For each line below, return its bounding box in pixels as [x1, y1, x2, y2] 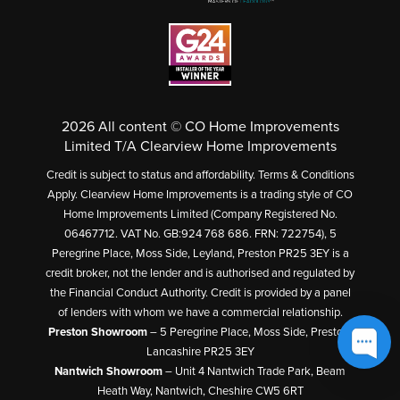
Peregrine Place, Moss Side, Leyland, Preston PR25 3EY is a [51, 246, 349, 261]
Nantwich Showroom [54, 364, 162, 379]
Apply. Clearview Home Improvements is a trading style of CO [47, 187, 353, 202]
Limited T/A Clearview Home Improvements [63, 137, 337, 155]
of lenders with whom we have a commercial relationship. [57, 305, 343, 320]
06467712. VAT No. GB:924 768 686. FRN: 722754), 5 [63, 227, 337, 241]
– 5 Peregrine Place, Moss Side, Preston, [147, 325, 352, 339]
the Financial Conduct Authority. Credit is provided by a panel [49, 286, 351, 300]
